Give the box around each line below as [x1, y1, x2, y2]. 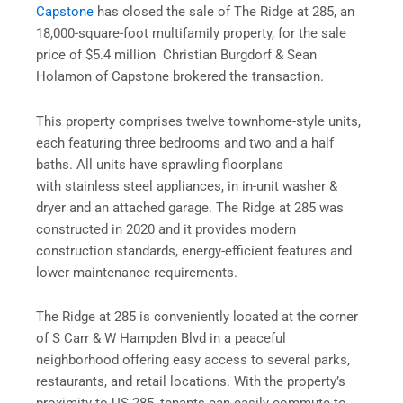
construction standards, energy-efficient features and [36, 242, 352, 259]
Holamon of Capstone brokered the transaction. [36, 68, 327, 85]
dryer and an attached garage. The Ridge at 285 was [36, 199, 344, 216]
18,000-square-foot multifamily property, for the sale [36, 25, 346, 42]
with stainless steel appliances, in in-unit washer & [36, 177, 337, 194]
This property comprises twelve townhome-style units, [36, 112, 361, 130]
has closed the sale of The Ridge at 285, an [97, 4, 354, 21]
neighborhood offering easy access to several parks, [36, 352, 350, 369]
